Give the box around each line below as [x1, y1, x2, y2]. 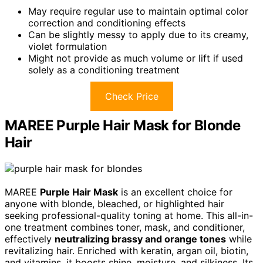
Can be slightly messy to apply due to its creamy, [28, 29, 248, 41]
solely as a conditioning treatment [28, 64, 180, 76]
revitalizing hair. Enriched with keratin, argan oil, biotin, [5, 245, 248, 257]
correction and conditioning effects [28, 17, 186, 29]
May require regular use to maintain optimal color [28, 5, 248, 18]
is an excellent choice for [118, 186, 232, 198]
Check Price [104, 90, 159, 103]
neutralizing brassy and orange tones [55, 233, 226, 245]
